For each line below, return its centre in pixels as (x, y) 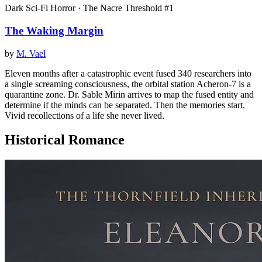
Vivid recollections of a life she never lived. (85, 115)
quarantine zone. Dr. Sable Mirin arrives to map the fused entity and (129, 94)
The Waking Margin (54, 30)
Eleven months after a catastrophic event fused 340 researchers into (128, 73)
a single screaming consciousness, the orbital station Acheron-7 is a (128, 84)
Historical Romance (65, 140)
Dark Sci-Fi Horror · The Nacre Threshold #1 (89, 8)
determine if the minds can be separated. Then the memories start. (125, 105)
